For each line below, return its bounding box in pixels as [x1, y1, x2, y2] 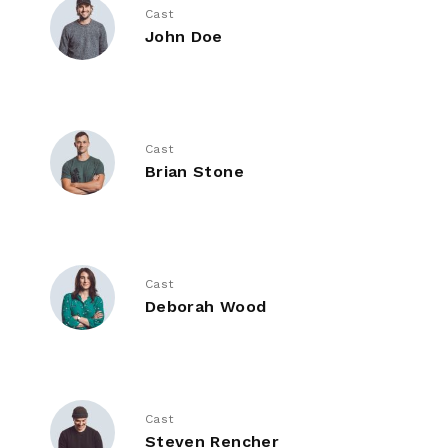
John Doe [145, 27, 223, 47]
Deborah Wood [145, 297, 267, 317]
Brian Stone [145, 162, 244, 182]
